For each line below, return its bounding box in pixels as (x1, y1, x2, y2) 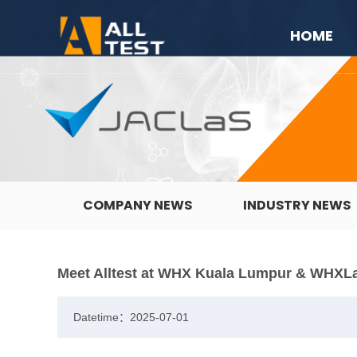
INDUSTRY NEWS (243, 195, 351, 214)
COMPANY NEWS (83, 195, 192, 214)
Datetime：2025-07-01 (73, 310, 189, 324)
